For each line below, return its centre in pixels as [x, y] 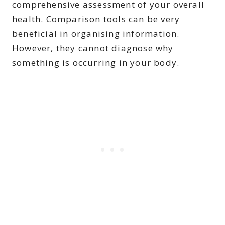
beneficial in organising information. [96, 34]
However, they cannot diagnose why [93, 48]
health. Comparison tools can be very [96, 19]
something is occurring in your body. [96, 63]
